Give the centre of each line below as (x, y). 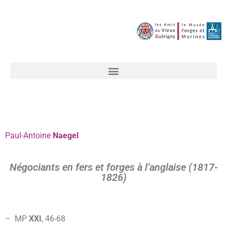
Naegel (65, 136)
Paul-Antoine (28, 136)
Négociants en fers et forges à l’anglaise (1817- (113, 167)
